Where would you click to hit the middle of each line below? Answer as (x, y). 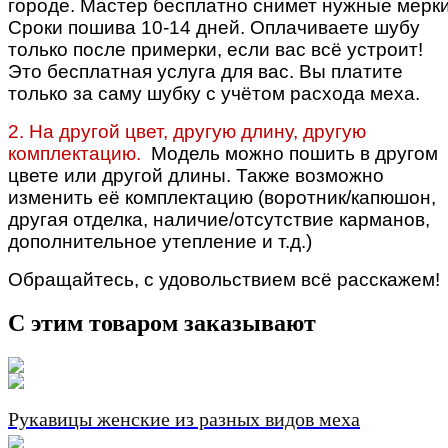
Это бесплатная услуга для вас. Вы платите (205, 71)
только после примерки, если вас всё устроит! (215, 49)
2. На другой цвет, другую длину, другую (187, 131)
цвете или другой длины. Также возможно (196, 175)
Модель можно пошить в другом (294, 153)
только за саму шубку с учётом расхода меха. (214, 93)
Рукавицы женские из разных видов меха (184, 419)
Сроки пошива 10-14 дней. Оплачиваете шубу (214, 27)
